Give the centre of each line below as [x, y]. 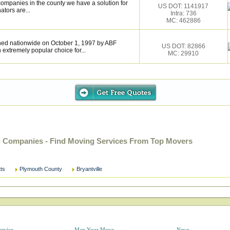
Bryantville [89, 169]
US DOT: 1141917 [183, 6]
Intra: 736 [183, 13]
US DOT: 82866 [183, 46]
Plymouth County [41, 169]
